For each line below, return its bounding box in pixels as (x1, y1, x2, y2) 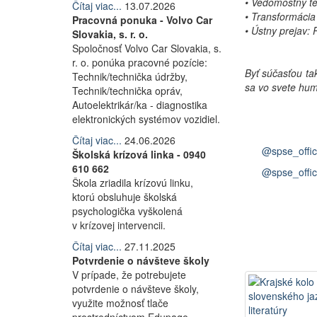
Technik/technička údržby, (72, 69, 188, 83)
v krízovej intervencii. (72, 218, 166, 232)
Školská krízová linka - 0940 (72, 147, 206, 161)
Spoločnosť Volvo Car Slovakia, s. (72, 41, 221, 55)
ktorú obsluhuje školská (72, 190, 177, 204)
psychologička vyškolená (72, 204, 183, 218)
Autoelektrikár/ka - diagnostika (72, 98, 207, 112)
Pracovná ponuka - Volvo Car (72, 13, 212, 27)
